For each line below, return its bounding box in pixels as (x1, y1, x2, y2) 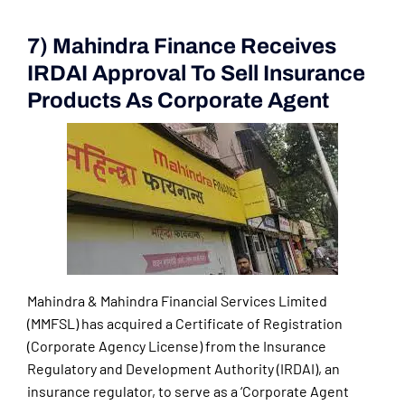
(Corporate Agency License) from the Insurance (27, 337, 326, 355)
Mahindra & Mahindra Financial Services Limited (27, 292, 327, 310)
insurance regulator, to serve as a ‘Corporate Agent (27, 382, 349, 400)
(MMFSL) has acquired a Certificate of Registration (27, 315, 343, 333)
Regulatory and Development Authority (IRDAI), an (27, 360, 340, 378)
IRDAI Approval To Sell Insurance (27, 61, 365, 86)
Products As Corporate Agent (27, 89, 329, 113)
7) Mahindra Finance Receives (27, 34, 336, 59)
